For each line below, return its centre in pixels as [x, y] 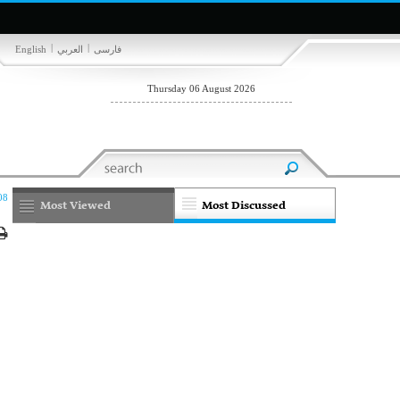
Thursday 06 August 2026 [201, 88]
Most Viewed [76, 206]
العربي [70, 49]
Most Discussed [244, 206]
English [31, 49]
